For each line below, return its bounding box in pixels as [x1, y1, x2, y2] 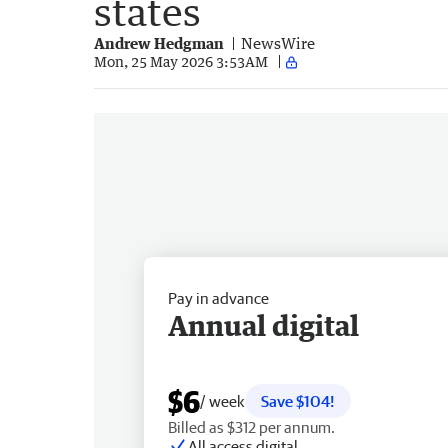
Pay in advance [168, 288, 269, 307]
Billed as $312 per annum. [168, 417, 335, 436]
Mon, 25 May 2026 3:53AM [94, 53, 268, 71]
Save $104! [261, 391, 335, 410]
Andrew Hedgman [94, 33, 224, 52]
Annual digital [168, 307, 359, 342]
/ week [200, 391, 245, 410]
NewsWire [241, 33, 315, 52]
